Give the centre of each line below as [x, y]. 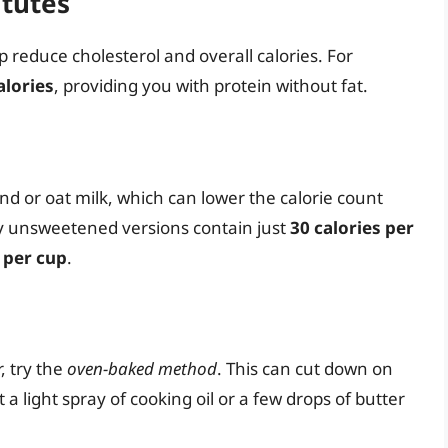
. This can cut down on [305, 369]
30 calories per [352, 227]
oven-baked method [142, 369]
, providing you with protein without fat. [211, 86]
